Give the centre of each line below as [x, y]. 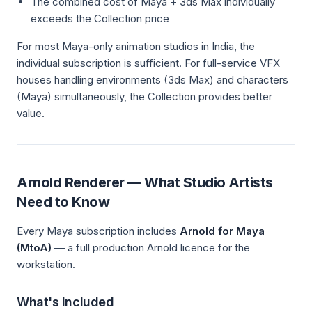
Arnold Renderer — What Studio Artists [145, 182]
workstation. [46, 264]
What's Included [65, 302]
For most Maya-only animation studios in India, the [136, 46]
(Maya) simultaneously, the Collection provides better [145, 96]
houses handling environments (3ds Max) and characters [153, 80]
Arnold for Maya [222, 231]
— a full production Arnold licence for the [151, 248]
